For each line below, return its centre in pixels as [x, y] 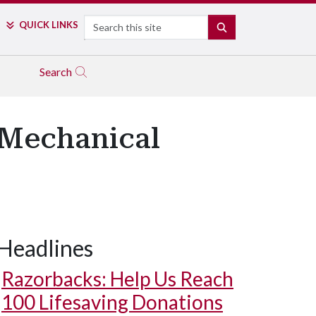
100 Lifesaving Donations [112, 302]
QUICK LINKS [48, 25]
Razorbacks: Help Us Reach [117, 279]
